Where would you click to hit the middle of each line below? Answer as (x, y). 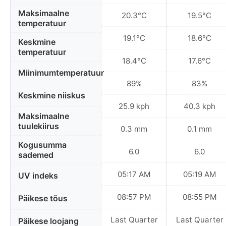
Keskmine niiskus (52, 96)
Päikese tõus (43, 199)
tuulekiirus (39, 126)
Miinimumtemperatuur (61, 73)
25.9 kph (134, 106)
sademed (36, 155)
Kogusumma (42, 145)
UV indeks (38, 176)
